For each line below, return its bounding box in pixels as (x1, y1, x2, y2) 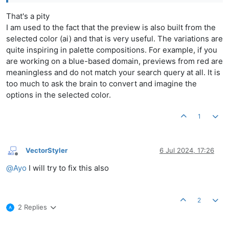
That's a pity (6, 11, 50, 21)
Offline (16, 153, 35, 162)
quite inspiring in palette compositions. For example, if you (6, 45, 217, 55)
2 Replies (18, 203, 47, 212)
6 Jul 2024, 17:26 (159, 146, 214, 154)
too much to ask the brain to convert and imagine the (6, 79, 197, 89)
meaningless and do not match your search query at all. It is (6, 67, 220, 78)
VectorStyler (26, 146, 67, 154)
